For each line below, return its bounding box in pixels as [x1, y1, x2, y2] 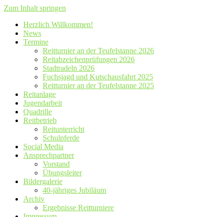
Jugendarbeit [23, 99, 62, 107]
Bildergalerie [23, 177, 62, 186]
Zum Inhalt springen [4, 4, 66, 12]
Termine [23, 38, 48, 46]
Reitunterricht [43, 125, 84, 133]
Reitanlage [23, 90, 56, 98]
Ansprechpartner [23, 151, 74, 159]
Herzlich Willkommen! [23, 20, 93, 29]
